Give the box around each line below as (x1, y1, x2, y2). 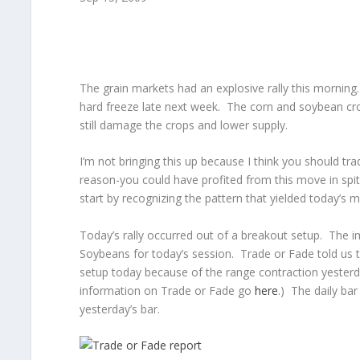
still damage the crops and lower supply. (79, 117, 288, 133)
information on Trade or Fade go (79, 282, 255, 298)
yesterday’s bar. (79, 301, 160, 317)
